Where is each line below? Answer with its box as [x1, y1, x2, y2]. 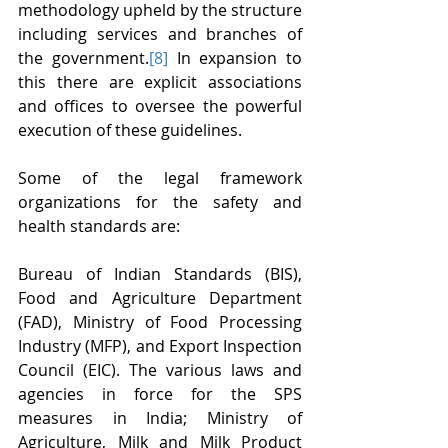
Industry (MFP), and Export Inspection [18, 335, 302, 357]
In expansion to [167, 47, 302, 69]
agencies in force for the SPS [18, 383, 302, 405]
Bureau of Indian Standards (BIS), [18, 263, 302, 285]
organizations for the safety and [18, 191, 302, 213]
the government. [18, 47, 149, 69]
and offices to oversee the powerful [18, 95, 302, 117]
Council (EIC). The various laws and [18, 359, 302, 381]
